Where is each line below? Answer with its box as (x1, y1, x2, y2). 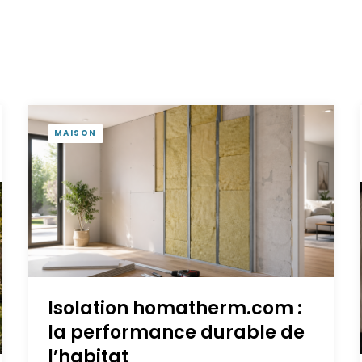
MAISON (53, 127, 97, 140)
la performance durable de (47, 319, 305, 345)
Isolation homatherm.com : (47, 295, 302, 321)
